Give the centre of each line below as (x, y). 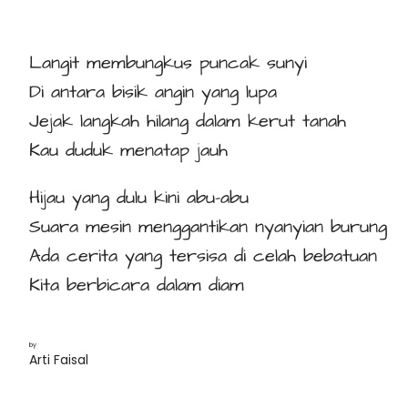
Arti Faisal (59, 360)
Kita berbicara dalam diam (137, 286)
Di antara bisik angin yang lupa (153, 92)
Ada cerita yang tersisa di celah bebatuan (203, 256)
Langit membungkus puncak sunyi (168, 63)
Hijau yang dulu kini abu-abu (139, 198)
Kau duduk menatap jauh (128, 151)
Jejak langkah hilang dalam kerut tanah (188, 122)
